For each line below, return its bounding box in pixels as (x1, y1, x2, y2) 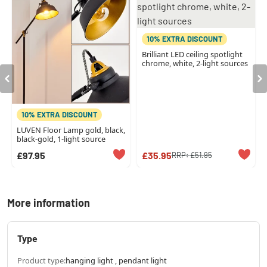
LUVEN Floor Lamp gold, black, (17, 124, 125, 135)
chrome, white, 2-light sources (141, 58, 248, 69)
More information (7, 195, 90, 209)
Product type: (17, 254, 66, 266)
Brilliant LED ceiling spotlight (141, 49, 243, 60)
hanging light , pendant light (66, 254, 167, 266)
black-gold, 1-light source (17, 133, 105, 144)
